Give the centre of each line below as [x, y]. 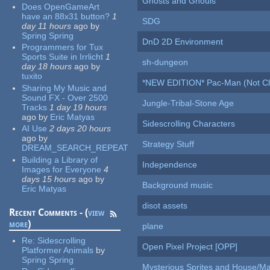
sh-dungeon [165, 62]
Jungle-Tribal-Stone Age [188, 103]
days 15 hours [49, 179]
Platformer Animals [58, 250]
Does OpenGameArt [61, 6]
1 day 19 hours [78, 107]
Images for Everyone [62, 169]
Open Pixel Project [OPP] [190, 247]
